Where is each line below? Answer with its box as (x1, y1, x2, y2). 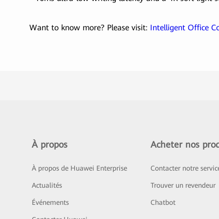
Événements (32, 198, 69, 207)
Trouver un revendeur (150, 181, 216, 190)
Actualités (32, 181, 62, 190)
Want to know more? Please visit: (29, 23, 150, 33)
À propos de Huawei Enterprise (32, 164, 127, 173)
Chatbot (150, 198, 175, 207)
